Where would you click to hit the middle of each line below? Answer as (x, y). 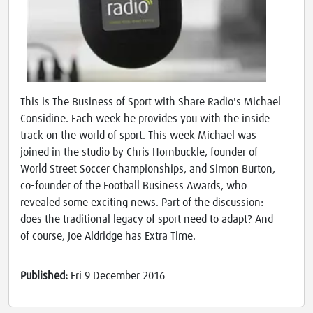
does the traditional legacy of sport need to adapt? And (147, 220)
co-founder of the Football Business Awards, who (133, 186)
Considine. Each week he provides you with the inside (145, 119)
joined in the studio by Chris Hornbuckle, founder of (139, 153)
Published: (45, 276)
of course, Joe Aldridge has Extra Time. (108, 236)
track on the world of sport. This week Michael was (138, 136)
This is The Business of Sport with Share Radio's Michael (151, 102)
